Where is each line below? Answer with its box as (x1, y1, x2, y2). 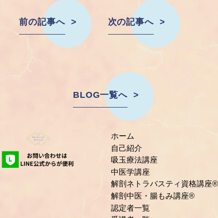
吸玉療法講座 (111, 156, 158, 164)
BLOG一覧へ (73, 90, 128, 100)
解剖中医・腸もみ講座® (111, 191, 195, 200)
